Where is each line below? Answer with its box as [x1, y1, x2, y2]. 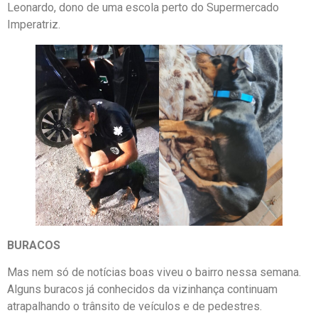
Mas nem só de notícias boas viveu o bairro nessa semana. [7, 265, 301, 279]
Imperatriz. [7, 18, 60, 32]
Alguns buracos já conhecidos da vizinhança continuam [7, 282, 278, 296]
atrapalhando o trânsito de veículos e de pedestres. [7, 299, 262, 313]
